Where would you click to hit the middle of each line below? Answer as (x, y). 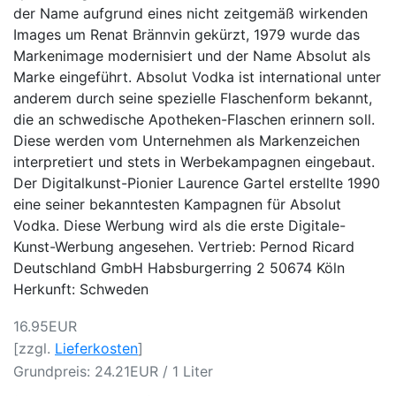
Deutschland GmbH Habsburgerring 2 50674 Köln (183, 267)
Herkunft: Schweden (81, 289)
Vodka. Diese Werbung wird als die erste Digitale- (179, 225)
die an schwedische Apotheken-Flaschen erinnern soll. (194, 119)
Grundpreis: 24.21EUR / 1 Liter (113, 371)
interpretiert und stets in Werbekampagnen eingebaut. (194, 161)
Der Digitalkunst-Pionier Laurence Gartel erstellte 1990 (197, 183)
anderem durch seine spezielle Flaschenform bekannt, (193, 98)
